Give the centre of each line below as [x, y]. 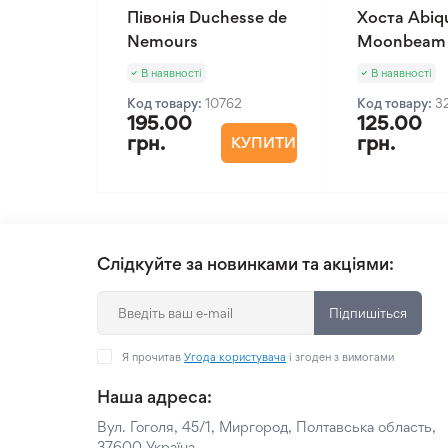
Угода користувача [235, 357]
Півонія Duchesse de [207, 17]
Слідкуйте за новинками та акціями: [245, 263]
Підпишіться [368, 313]
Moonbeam [401, 41]
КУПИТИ [263, 142]
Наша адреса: [154, 396]
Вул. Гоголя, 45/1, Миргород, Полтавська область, [266, 426]
